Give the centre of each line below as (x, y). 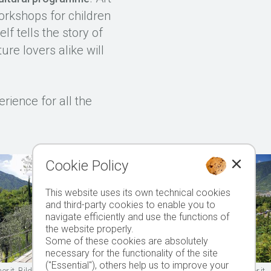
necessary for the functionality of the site (132, 253)
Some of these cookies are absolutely (127, 241)
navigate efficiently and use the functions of (137, 217)
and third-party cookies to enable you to (130, 205)
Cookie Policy (87, 166)
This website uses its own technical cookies (138, 193)
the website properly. (90, 229)
